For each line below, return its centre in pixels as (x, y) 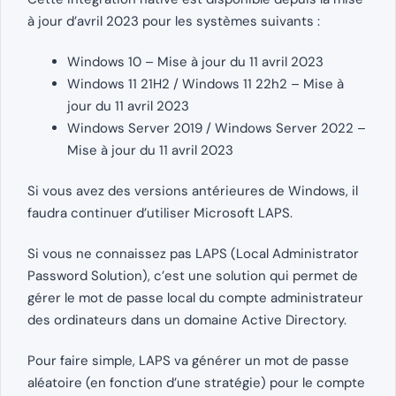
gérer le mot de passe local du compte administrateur (195, 298)
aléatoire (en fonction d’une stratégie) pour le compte (196, 383)
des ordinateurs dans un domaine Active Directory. (187, 320)
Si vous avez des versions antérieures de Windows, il (193, 191)
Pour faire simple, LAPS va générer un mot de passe (188, 361)
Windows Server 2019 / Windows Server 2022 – (217, 129)
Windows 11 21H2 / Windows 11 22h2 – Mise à (206, 84)
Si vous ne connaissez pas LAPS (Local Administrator (193, 254)
